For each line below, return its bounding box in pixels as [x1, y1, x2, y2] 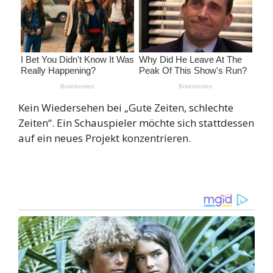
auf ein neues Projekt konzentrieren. [18, 131, 191, 146]
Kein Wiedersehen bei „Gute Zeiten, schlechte [18, 101, 233, 115]
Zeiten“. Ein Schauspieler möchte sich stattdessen [18, 116, 254, 130]
